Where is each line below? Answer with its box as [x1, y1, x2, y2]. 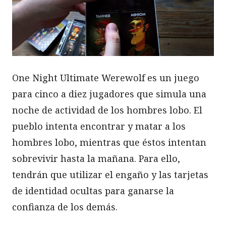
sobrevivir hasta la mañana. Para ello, [12, 152, 180, 164]
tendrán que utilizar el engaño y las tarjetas [12, 168, 208, 181]
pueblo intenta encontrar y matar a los [12, 120, 186, 132]
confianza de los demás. [12, 200, 118, 213]
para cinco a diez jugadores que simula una [12, 87, 206, 100]
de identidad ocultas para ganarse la [12, 184, 174, 197]
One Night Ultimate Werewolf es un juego [12, 71, 199, 84]
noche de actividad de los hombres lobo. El [12, 103, 202, 116]
